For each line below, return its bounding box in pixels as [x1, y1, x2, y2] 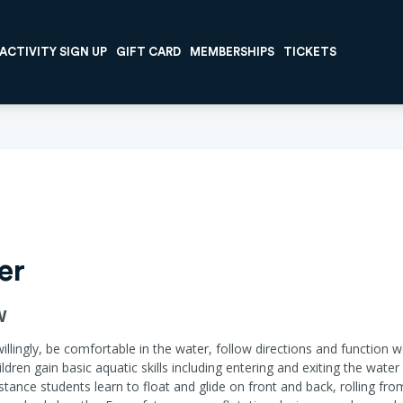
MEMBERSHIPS [190, 46, 274, 58]
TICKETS [283, 46, 336, 58]
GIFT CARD [116, 46, 181, 58]
